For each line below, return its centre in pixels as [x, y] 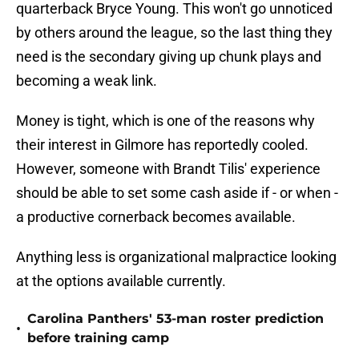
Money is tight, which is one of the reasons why [165, 121]
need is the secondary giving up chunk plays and [169, 57]
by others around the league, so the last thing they [174, 33]
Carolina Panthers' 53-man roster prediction [175, 319]
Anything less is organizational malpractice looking [176, 257]
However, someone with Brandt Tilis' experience [168, 169]
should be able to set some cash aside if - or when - [177, 193]
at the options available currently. [121, 281]
